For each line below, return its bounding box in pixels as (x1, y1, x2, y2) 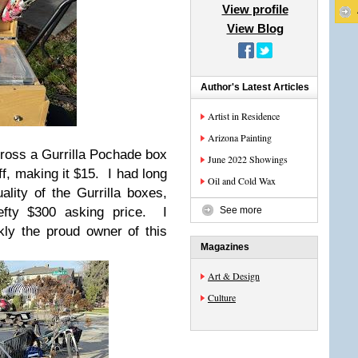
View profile (221, 2, 288, 16)
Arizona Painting (208, 131, 272, 144)
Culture (208, 291, 236, 304)
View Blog (226, 22, 284, 35)
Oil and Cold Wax (208, 174, 276, 187)
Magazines (201, 241, 249, 253)
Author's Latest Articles (201, 82, 309, 93)
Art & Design (208, 269, 260, 282)
